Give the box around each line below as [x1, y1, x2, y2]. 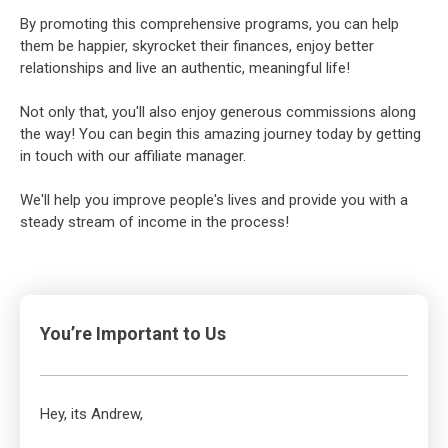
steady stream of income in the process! [20, 213, 289, 232]
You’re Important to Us [40, 323, 226, 345]
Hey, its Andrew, [40, 405, 143, 424]
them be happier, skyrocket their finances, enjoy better [20, 37, 374, 56]
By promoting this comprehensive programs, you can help [20, 15, 399, 34]
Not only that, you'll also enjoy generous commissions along [20, 103, 416, 122]
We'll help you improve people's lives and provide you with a [20, 191, 408, 210]
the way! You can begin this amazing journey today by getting [20, 125, 421, 144]
